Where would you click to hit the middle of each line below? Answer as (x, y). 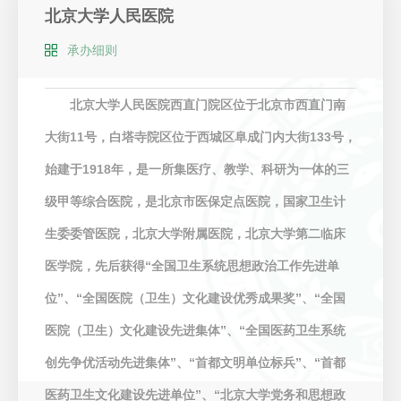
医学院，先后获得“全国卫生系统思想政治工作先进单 (192, 266)
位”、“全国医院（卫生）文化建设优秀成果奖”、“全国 (195, 299)
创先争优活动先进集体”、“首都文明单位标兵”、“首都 (195, 363)
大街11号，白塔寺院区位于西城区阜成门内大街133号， (200, 137)
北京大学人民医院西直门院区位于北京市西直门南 (208, 105)
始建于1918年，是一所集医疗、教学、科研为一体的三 (197, 170)
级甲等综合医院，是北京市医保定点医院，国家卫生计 (195, 202)
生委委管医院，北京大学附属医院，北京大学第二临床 (195, 234)
